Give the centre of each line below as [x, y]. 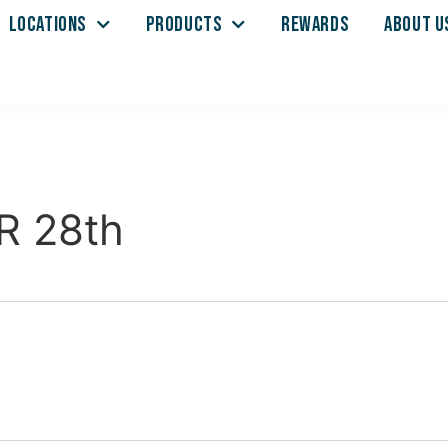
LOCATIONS [48, 24]
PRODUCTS [184, 24]
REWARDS [315, 24]
